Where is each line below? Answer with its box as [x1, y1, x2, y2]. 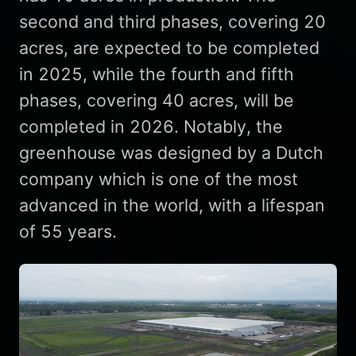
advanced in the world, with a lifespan [18, 195, 325, 216]
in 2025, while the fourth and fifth [18, 64, 294, 85]
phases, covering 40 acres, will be [18, 90, 294, 111]
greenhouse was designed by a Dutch [18, 142, 323, 164]
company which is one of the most [18, 168, 298, 190]
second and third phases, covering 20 [18, 11, 326, 33]
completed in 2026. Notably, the [18, 116, 283, 137]
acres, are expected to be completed [18, 37, 319, 59]
